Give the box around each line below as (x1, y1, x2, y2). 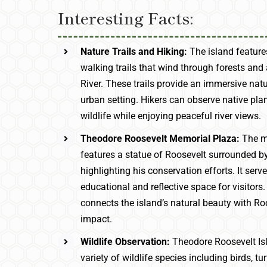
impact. (80, 213, 113, 225)
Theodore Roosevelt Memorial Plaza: (80, 133, 243, 145)
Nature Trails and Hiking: (80, 46, 190, 57)
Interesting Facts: (57, 7, 193, 29)
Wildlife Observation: (80, 236, 173, 248)
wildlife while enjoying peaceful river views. (80, 110, 262, 122)
